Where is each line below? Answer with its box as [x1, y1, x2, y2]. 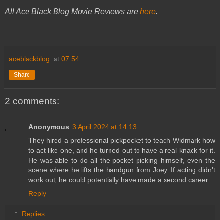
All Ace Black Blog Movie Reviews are [5, 7, 140, 16]
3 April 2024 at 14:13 [72, 122, 137, 131]
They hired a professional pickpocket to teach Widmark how [28, 136, 215, 144]
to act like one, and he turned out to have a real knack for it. [28, 146, 215, 154]
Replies [22, 210, 45, 218]
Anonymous [28, 122, 69, 131]
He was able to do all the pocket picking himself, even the [28, 156, 215, 164]
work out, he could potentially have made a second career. [28, 175, 210, 184]
